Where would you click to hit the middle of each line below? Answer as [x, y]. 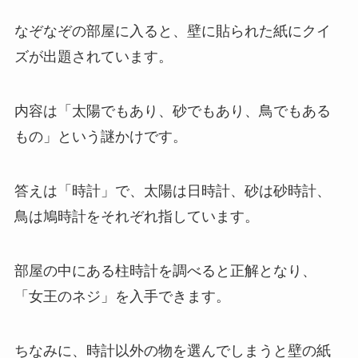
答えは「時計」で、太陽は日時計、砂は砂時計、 [172, 191]
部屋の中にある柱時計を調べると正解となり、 [165, 270]
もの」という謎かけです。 [100, 137]
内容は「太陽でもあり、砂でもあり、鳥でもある [172, 111]
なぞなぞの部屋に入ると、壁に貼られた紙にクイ [172, 32]
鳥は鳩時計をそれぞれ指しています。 [136, 217]
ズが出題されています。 [93, 57]
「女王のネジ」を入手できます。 [122, 296]
